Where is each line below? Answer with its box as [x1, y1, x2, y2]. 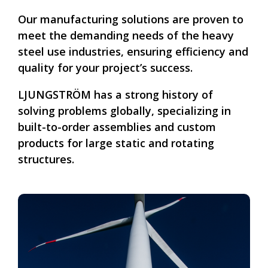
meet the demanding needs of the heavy [18, 28, 234, 43]
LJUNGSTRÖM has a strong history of [18, 87, 213, 102]
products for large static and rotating [18, 136, 214, 151]
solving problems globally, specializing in [18, 103, 231, 118]
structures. [18, 152, 74, 167]
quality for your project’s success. [18, 60, 193, 75]
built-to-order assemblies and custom [18, 120, 216, 135]
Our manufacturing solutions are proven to [18, 12, 243, 27]
